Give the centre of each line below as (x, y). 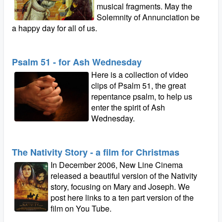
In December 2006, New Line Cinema (116, 165)
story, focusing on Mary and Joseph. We (120, 187)
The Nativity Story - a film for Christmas (96, 152)
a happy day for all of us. (55, 28)
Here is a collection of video (140, 75)
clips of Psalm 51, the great (139, 85)
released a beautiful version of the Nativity (124, 176)
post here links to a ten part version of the (122, 197)
